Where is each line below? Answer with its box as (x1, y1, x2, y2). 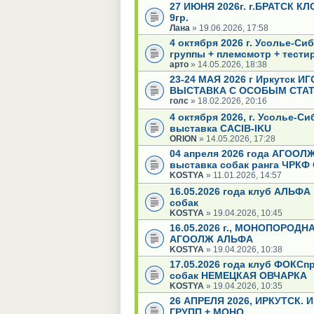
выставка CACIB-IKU (170, 122, 271, 134)
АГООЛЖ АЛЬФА (170, 233, 253, 245)
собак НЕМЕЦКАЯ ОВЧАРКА (170, 269, 307, 281)
